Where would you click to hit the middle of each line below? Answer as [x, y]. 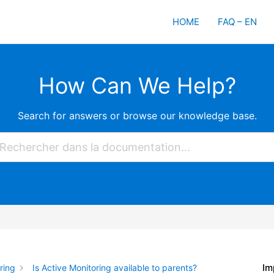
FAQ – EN [237, 21]
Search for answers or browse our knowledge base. [137, 116]
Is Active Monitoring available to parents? [115, 268]
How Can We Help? [137, 86]
